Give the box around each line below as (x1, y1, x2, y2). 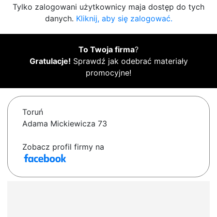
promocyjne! (86, 68, 131, 78)
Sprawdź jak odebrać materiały (70, 56, 188, 66)
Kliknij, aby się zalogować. (76, 14, 172, 24)
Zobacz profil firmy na (22, 142, 104, 152)
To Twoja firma (78, 45, 135, 55)
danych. (45, 14, 76, 24)
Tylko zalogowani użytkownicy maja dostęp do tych (13, 2, 204, 12)
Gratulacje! (29, 56, 71, 66)
